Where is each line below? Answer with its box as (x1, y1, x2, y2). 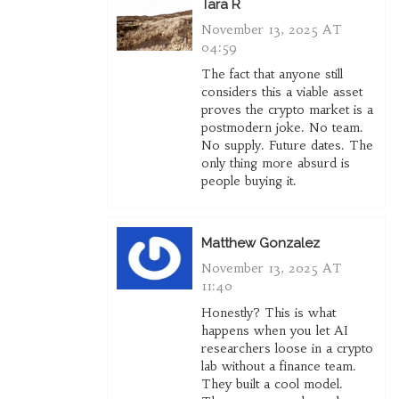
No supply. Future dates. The (200, 137, 373, 154)
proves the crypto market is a (200, 102, 373, 118)
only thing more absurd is (200, 155, 350, 172)
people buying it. (200, 173, 297, 190)
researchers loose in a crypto (200, 340, 373, 357)
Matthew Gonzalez (200, 235, 320, 252)
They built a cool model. (200, 376, 343, 393)
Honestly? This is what (200, 305, 336, 322)
